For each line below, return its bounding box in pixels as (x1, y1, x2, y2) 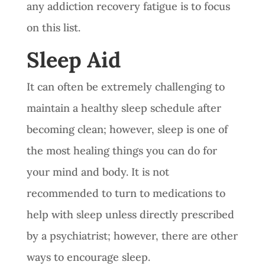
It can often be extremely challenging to (26, 79, 225, 93)
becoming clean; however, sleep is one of (26, 122, 228, 136)
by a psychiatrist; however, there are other (26, 228, 238, 243)
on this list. (26, 20, 83, 34)
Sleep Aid (26, 46, 121, 73)
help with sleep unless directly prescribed (26, 207, 234, 221)
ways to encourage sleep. (26, 250, 150, 264)
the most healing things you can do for (26, 143, 217, 157)
